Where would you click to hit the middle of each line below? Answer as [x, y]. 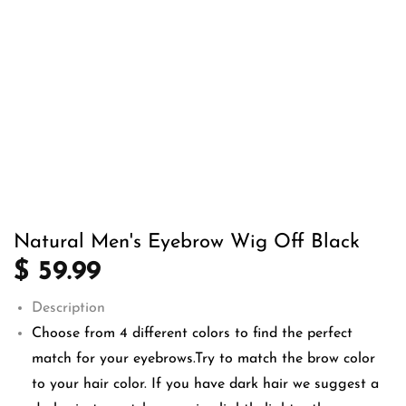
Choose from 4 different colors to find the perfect [192, 333]
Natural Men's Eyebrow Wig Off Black [187, 242]
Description [68, 308]
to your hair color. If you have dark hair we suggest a [205, 384]
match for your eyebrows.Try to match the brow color [203, 359]
